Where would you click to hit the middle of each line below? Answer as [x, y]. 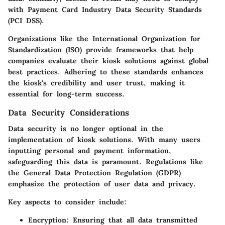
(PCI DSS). [26, 20]
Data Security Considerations [69, 112]
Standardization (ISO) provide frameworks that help [101, 49]
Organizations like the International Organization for [104, 38]
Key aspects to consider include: [67, 202]
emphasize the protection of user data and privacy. [102, 184]
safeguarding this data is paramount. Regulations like [105, 162]
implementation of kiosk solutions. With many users [104, 140]
